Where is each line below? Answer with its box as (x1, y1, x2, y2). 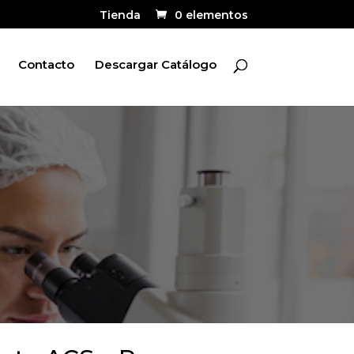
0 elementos (174, 7, 248, 22)
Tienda (99, 7, 141, 22)
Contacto (17, 57, 74, 72)
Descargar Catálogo (94, 57, 217, 72)
